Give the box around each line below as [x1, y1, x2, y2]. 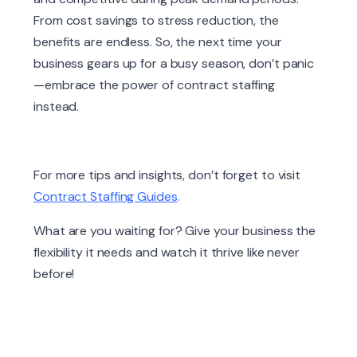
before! [33, 265, 75, 283]
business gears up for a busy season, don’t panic [33, 55, 315, 73]
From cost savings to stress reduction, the [33, 12, 279, 29]
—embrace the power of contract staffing [33, 76, 276, 94]
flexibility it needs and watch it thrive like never [33, 244, 300, 261]
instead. [33, 98, 80, 116]
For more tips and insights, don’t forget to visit [33, 167, 301, 184]
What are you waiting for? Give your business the [33, 222, 316, 240]
